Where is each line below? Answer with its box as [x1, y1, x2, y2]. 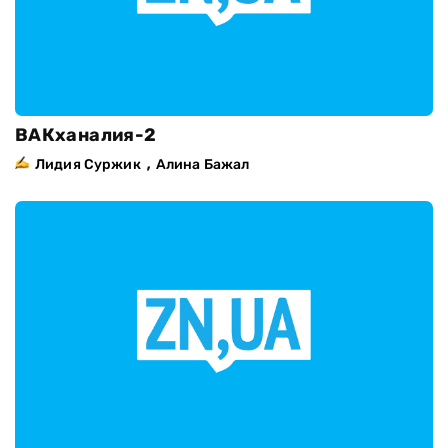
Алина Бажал [155, 156, 250, 174]
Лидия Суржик [35, 156, 141, 174]
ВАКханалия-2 [15, 124, 157, 147]
